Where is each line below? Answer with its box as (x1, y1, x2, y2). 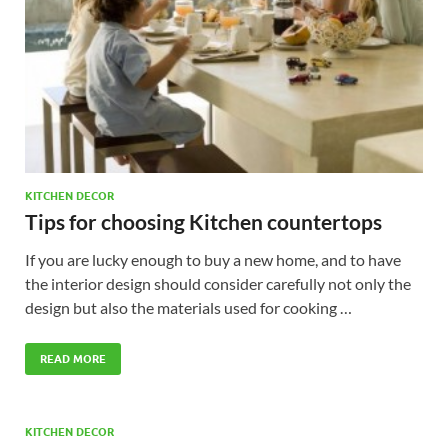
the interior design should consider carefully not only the (25, 274, 411, 294)
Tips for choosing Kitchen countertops (25, 209, 382, 235)
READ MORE (40, 352, 106, 367)
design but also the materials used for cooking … (25, 298, 352, 318)
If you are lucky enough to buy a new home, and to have (25, 250, 401, 270)
